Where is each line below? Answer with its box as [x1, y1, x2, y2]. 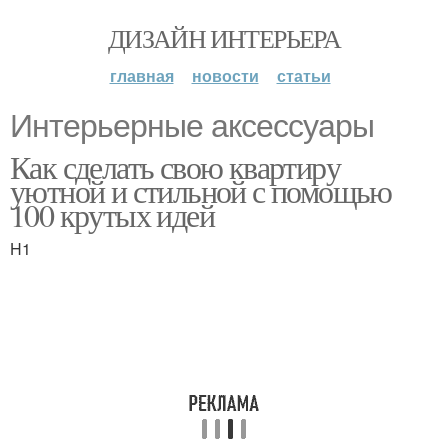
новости [191, 64, 259, 87]
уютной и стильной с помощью [10, 169, 392, 212]
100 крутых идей [10, 193, 214, 236]
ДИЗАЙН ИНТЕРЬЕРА [107, 21, 341, 55]
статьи [276, 64, 331, 87]
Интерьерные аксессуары [10, 108, 374, 144]
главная [109, 64, 174, 87]
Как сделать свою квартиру [10, 145, 340, 188]
